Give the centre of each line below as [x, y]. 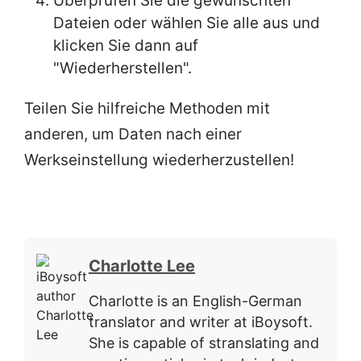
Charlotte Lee [142, 266]
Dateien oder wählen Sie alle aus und [187, 23]
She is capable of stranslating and [204, 343]
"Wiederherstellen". [122, 68]
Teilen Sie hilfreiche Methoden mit [147, 109]
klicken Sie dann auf [126, 46]
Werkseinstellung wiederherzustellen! [159, 160]
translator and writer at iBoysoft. [201, 322]
